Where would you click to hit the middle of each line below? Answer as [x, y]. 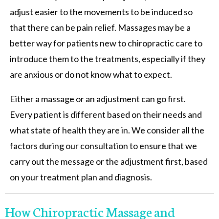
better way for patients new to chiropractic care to [106, 43]
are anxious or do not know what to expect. [92, 74]
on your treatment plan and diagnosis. [81, 177]
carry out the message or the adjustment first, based [109, 161]
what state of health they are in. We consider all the [107, 130]
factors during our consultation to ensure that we [103, 145]
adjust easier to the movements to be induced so [101, 11]
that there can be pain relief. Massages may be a [100, 27]
